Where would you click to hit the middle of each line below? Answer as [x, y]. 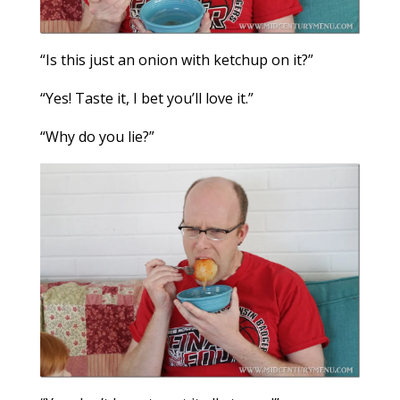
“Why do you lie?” [97, 137]
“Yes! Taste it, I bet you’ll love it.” [146, 99]
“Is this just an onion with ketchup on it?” [176, 60]
